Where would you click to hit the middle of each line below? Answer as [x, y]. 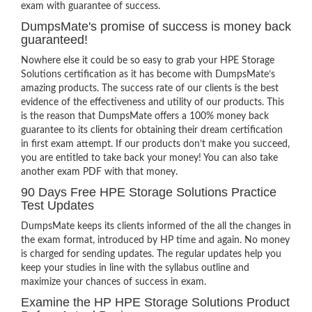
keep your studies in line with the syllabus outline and [135, 268]
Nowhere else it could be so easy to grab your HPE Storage [148, 61]
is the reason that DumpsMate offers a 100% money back [145, 116]
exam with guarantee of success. [91, 6]
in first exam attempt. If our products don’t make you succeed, [155, 144]
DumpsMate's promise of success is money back [156, 26]
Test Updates [57, 205]
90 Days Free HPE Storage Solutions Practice [149, 192]
